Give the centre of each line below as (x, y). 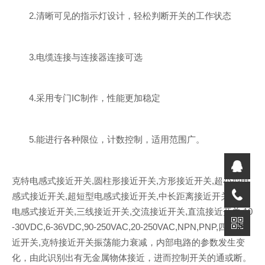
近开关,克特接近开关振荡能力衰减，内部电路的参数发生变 (128, 242)
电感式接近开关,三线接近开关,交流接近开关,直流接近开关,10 (132, 211)
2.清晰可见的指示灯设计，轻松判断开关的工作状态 (130, 16)
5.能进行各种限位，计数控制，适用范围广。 (117, 140)
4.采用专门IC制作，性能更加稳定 (95, 98)
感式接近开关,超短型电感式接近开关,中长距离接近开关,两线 (131, 196)
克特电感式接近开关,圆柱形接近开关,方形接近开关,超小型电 (131, 181)
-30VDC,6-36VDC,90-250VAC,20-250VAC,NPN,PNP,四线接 (128, 227)
